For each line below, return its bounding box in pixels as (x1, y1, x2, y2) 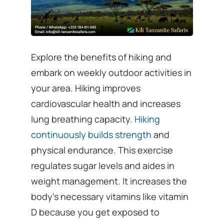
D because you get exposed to (31, 205, 160, 218)
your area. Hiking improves (31, 81, 141, 94)
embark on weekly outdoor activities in (31, 66, 192, 78)
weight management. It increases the (31, 174, 187, 187)
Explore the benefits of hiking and (31, 50, 172, 63)
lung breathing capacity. (31, 112, 135, 125)
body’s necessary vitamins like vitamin (31, 190, 189, 202)
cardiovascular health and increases (31, 97, 181, 109)
